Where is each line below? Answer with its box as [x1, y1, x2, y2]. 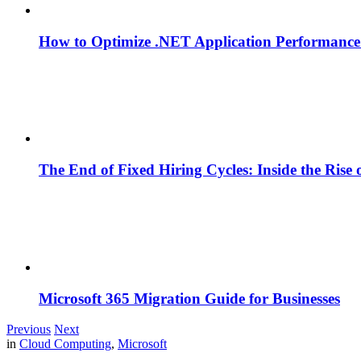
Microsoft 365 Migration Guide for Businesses [39, 289, 340, 307]
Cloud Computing [19, 337, 111, 351]
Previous [6, 322, 51, 337]
